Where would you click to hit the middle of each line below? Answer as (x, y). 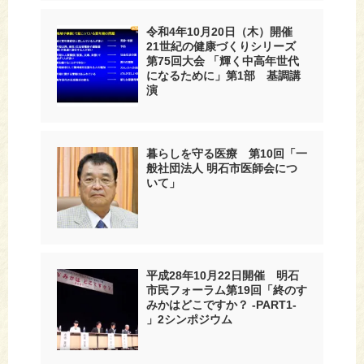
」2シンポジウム (189, 319)
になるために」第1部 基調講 (223, 75)
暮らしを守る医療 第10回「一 (227, 153)
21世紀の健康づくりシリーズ (221, 46)
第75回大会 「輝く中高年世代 (223, 61)
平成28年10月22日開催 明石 (223, 275)
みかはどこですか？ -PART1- (221, 304)
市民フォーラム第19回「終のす (227, 290)
